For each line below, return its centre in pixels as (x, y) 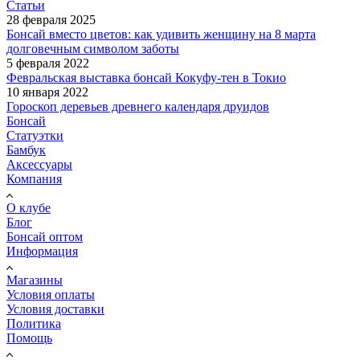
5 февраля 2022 (48, 63)
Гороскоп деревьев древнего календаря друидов (138, 107)
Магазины (35, 280)
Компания (34, 179)
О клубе (29, 208)
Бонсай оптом (45, 237)
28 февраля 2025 (51, 20)
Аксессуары (39, 165)
